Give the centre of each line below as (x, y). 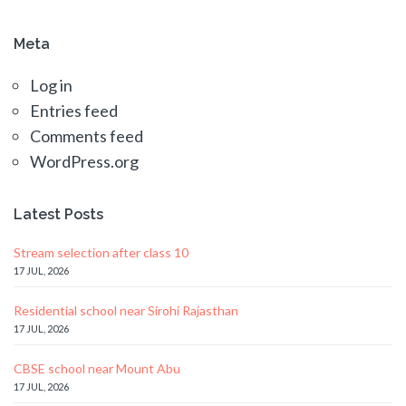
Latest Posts (58, 215)
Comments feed (87, 136)
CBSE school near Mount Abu (97, 369)
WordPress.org (84, 162)
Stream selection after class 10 (101, 253)
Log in (51, 86)
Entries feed (74, 111)
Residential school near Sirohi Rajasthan (126, 311)
